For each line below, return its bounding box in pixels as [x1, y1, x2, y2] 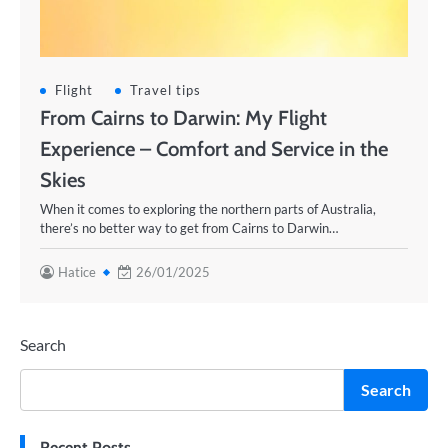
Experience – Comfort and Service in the [40, 136, 388, 161]
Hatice [58, 264, 96, 280]
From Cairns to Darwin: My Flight [40, 105, 327, 130]
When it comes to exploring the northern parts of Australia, [40, 201, 376, 217]
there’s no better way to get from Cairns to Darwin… [40, 220, 338, 236]
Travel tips [130, 82, 201, 98]
